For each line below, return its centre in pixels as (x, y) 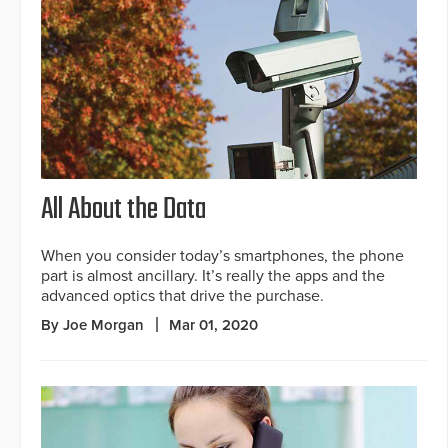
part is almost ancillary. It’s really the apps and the (213, 276)
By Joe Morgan (92, 325)
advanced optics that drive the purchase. (182, 296)
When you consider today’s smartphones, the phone (222, 256)
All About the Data (123, 210)
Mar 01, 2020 (213, 325)
